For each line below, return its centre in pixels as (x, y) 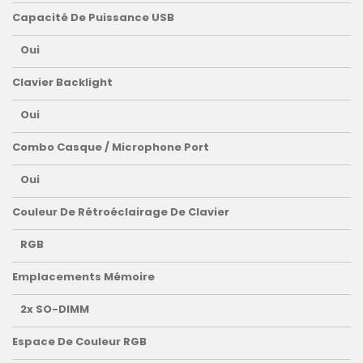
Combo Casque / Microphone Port (111, 147)
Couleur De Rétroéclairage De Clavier (121, 212)
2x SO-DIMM (55, 310)
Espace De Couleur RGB (79, 342)
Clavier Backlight (62, 83)
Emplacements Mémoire (83, 277)
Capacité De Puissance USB (93, 18)
